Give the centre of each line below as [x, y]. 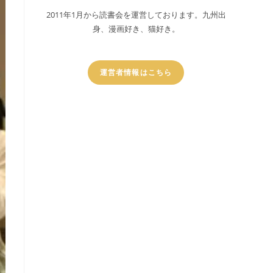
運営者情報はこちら [136, 72]
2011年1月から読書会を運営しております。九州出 [136, 15]
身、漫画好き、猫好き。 [136, 29]
